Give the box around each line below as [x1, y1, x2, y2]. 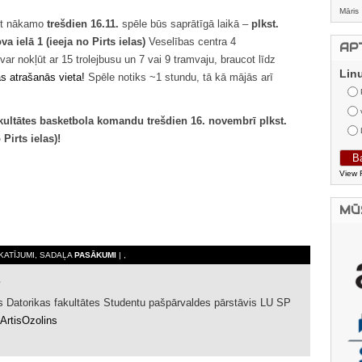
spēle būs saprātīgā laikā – [119, 17, 251, 30]
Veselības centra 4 [145, 35, 236, 48]
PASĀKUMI [74, 250, 116, 259]
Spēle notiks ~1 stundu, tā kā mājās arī [85, 70, 273, 83]
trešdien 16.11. [47, 17, 119, 30]
